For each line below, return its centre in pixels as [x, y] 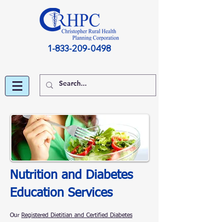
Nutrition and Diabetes [71, 176]
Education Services [61, 194]
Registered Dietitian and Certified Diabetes [77, 216]
